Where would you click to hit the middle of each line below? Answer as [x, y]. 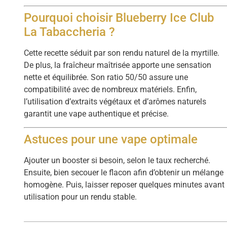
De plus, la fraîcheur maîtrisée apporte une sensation [118, 65]
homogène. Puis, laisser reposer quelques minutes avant [124, 185]
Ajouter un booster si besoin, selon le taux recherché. [117, 161]
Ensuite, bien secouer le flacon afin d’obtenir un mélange [124, 173]
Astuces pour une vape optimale [111, 140]
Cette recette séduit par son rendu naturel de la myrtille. [122, 53]
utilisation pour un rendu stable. [81, 197]
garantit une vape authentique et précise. [97, 113]
